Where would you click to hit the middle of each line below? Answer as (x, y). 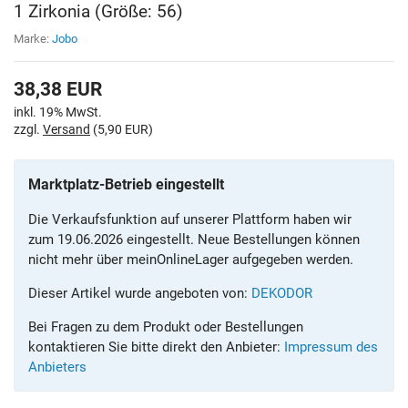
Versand (66, 129)
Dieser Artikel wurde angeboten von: (140, 293)
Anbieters (57, 367)
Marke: (33, 39)
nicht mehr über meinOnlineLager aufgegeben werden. (191, 259)
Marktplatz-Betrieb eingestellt (126, 184)
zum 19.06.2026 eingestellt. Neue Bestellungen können (194, 239)
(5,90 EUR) (122, 129)
